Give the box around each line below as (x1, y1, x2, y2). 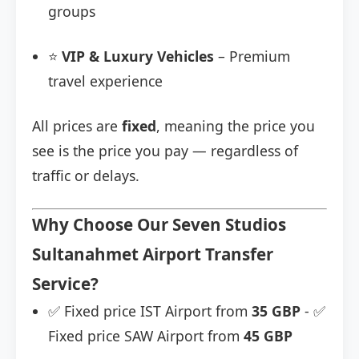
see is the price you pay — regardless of (32, 141, 298, 161)
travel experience (48, 71, 163, 91)
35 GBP (252, 301, 301, 321)
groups (48, 2, 95, 22)
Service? (32, 272, 99, 296)
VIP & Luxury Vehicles (62, 46, 214, 67)
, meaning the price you (156, 116, 315, 136)
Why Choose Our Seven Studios (32, 213, 286, 236)
